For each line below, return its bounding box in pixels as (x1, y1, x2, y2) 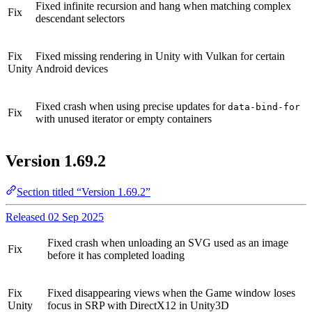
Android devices (36, 62, 108, 75)
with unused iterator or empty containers (36, 112, 212, 125)
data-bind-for (228, 101, 300, 112)
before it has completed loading (47, 249, 185, 262)
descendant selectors (36, 12, 125, 24)
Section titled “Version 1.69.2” (17, 186, 150, 198)
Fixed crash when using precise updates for (36, 100, 228, 112)
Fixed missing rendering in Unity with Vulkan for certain (36, 49, 285, 62)
